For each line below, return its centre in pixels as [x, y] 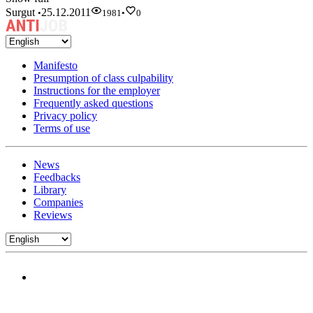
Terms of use [62, 129]
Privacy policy [65, 116]
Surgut [22, 12]
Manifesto [56, 66]
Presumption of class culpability [103, 78]
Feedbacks [57, 177]
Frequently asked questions [93, 103]
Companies [58, 203]
